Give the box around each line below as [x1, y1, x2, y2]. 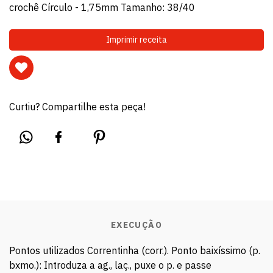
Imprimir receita [106, 34, 167, 45]
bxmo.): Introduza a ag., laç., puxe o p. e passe [9, 258, 211, 271]
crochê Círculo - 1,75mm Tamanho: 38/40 [9, 1, 200, 13]
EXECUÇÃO [110, 219, 163, 230]
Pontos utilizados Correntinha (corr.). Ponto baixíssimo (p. [9, 244, 260, 257]
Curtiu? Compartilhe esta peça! [9, 101, 146, 113]
